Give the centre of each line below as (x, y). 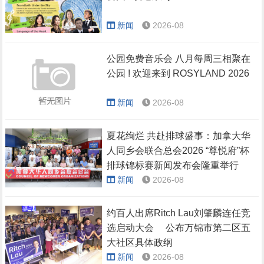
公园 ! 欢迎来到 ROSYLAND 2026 (178, 74)
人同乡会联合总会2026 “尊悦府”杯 (178, 151)
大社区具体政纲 (140, 243)
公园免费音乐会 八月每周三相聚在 (179, 59)
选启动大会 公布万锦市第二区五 (179, 228)
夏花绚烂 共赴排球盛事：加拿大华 (179, 136)
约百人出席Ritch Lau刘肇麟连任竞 (179, 213)
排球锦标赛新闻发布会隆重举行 (173, 166)
